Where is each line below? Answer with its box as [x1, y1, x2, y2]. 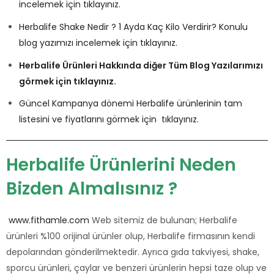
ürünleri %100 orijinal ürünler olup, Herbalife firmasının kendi [6, 230, 255, 243]
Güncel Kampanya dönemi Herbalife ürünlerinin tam [19, 97, 242, 110]
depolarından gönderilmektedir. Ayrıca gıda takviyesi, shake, [6, 246, 259, 259]
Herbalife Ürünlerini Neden [6, 153, 236, 177]
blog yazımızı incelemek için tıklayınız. [19, 36, 177, 49]
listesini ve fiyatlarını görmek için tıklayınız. [19, 113, 199, 126]
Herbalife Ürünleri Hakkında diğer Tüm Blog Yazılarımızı [19, 59, 263, 72]
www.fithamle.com [6, 214, 89, 227]
